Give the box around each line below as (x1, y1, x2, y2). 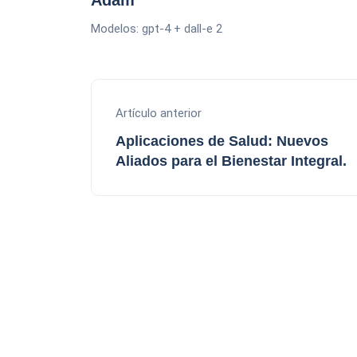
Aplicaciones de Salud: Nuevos (116, 132, 328, 149)
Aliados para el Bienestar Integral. (116, 152, 347, 169)
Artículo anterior (116, 105, 202, 120)
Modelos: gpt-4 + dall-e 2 (91, 21, 222, 36)
